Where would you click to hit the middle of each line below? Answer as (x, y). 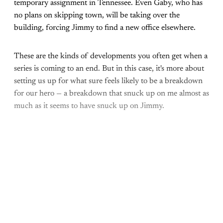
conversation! (67, 173)
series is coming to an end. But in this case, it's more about (109, 68)
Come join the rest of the (111, 151)
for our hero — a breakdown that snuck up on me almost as (111, 93)
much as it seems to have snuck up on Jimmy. (90, 106)
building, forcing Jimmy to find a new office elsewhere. (106, 28)
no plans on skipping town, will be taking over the (97, 15)
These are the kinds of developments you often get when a (111, 56)
